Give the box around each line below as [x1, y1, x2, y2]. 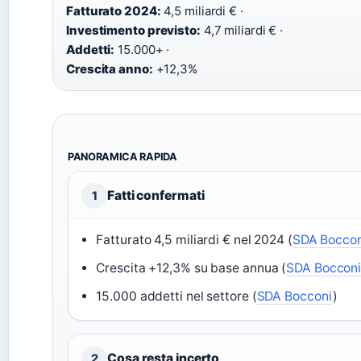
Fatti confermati [107, 188, 205, 204]
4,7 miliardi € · [200, 23, 284, 39]
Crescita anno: [66, 61, 153, 77]
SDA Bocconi [256, 288, 333, 305]
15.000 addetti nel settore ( [96, 288, 257, 305]
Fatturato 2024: [66, 3, 161, 19]
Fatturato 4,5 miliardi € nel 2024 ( [96, 232, 293, 248]
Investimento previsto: [66, 23, 201, 39]
